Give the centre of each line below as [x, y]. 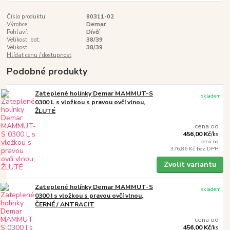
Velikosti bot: [24, 40]
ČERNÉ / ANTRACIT [65, 204]
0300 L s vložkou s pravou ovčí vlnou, [90, 102]
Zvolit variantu [190, 165]
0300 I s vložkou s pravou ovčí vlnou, [89, 195]
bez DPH [208, 148]
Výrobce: [18, 24]
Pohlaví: [18, 32]
